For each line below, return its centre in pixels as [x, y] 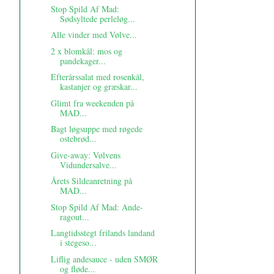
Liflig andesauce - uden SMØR [104, 259]
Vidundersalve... [88, 165]
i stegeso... [78, 243]
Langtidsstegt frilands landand [102, 233]
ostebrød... [78, 139]
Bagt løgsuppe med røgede [96, 129]
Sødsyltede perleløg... [97, 18]
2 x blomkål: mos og [86, 51]
